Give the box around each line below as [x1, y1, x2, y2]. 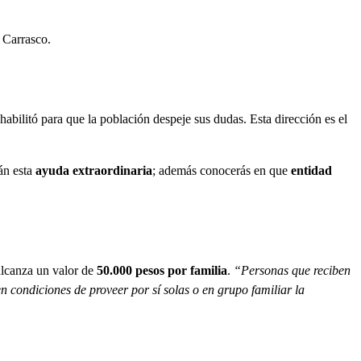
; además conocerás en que [152, 164, 291, 178]
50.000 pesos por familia [97, 263, 227, 278]
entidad [291, 164, 332, 178]
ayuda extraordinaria [35, 164, 152, 178]
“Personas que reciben [234, 263, 351, 278]
